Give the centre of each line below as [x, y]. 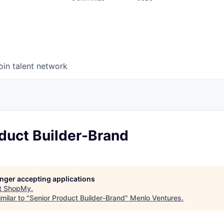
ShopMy [17, 188]
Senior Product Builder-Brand [77, 198]
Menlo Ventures [156, 198]
